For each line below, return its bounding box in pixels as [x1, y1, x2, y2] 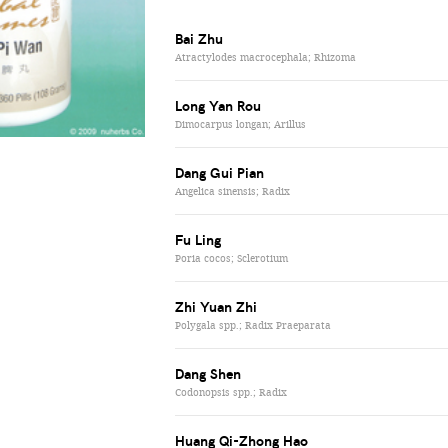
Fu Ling [175, 230, 222, 249]
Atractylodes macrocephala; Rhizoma [175, 50, 357, 64]
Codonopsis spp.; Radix [175, 385, 288, 399]
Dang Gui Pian [175, 163, 265, 182]
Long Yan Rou [175, 96, 262, 115]
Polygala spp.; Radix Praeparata [175, 318, 332, 332]
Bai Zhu [175, 29, 224, 48]
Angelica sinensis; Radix [175, 184, 291, 198]
